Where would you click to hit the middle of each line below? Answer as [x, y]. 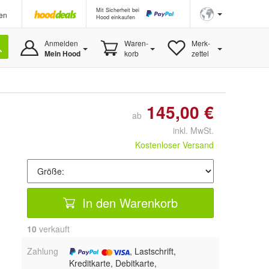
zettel [200, 53]
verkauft [53, 229]
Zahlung [43, 251]
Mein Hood [62, 53]
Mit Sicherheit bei [118, 10]
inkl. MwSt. [189, 130]
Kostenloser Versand [174, 145]
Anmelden [61, 43]
